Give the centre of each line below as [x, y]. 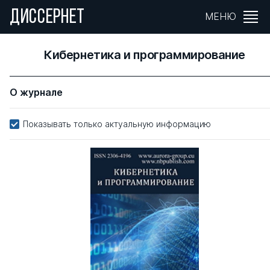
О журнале [36, 92]
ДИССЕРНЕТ [48, 18]
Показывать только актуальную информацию [117, 124]
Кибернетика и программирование [145, 55]
